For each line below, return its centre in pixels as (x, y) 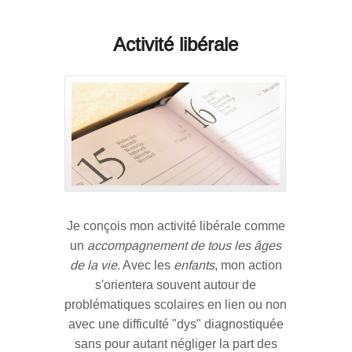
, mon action (248, 266)
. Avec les (145, 266)
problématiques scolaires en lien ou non (176, 305)
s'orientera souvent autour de (176, 285)
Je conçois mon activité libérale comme (176, 226)
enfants (194, 266)
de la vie (93, 266)
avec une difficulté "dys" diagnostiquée (176, 324)
